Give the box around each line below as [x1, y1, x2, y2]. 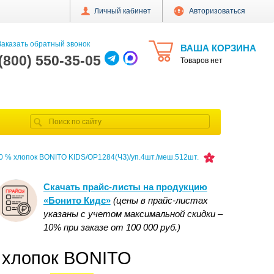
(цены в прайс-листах [113, 195, 208, 206]
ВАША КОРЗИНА [180, 43, 256, 53]
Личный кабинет [94, 7, 151, 15]
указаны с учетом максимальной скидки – [43, 209, 223, 220]
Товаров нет [180, 56, 223, 65]
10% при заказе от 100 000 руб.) [43, 222, 180, 233]
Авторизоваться [189, 7, 245, 15]
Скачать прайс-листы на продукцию [43, 182, 207, 193]
